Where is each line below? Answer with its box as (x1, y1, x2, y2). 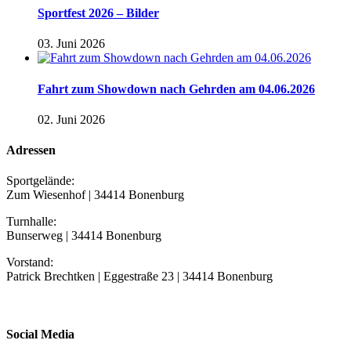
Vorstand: (6, 255, 53, 270)
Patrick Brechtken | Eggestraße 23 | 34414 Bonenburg (6, 270, 273, 284)
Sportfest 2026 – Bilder (38, 5, 159, 20)
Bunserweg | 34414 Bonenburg (6, 229, 161, 243)
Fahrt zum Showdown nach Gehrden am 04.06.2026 (38, 81, 315, 96)
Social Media (6, 327, 74, 341)
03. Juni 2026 (38, 37, 105, 51)
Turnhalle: (6, 215, 56, 229)
